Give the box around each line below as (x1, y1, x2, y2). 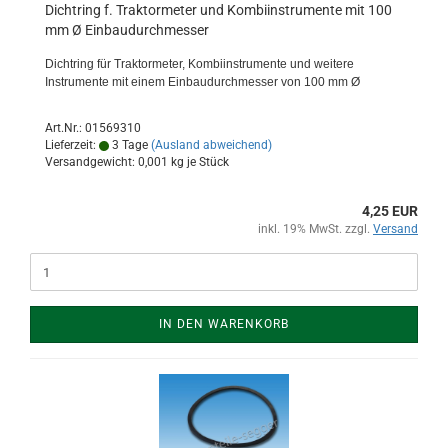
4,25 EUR (362, 203, 418, 219)
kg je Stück (168, 155, 229, 169)
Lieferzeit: (45, 138, 99, 152)
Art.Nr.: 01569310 (45, 121, 141, 135)
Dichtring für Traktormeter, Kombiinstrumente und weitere (45, 57, 354, 71)
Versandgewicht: (45, 155, 138, 169)
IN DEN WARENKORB (159, 317, 289, 331)
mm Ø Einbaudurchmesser (45, 22, 209, 38)
